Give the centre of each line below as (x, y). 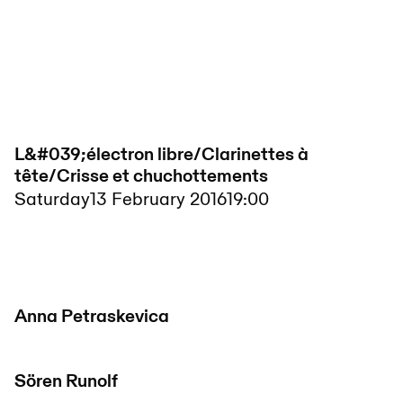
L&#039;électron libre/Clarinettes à (161, 155)
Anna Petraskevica (92, 317)
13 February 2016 (158, 200)
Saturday (52, 200)
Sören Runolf (66, 381)
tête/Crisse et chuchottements (141, 176)
